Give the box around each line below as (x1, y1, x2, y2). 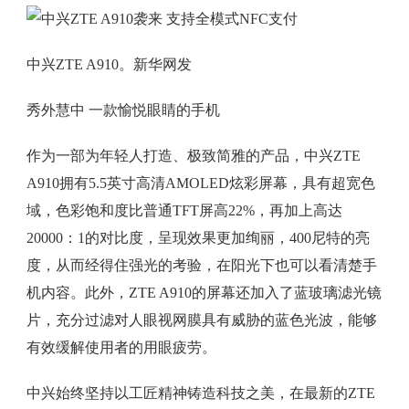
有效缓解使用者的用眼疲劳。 (26, 340, 216, 356)
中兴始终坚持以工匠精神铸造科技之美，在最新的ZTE (26, 385, 375, 402)
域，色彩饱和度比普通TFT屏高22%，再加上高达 (26, 203, 342, 219)
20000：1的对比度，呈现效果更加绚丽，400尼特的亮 (26, 230, 370, 246)
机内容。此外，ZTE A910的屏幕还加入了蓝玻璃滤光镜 (26, 285, 382, 301)
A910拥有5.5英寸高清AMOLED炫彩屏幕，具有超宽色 (26, 175, 375, 192)
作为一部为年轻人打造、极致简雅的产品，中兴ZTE (26, 148, 361, 164)
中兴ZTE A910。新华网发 (26, 57, 192, 73)
